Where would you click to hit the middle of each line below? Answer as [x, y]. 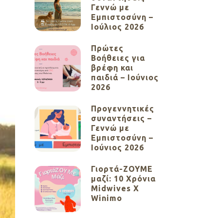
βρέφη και [112, 68]
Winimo [107, 198]
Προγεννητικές [123, 109]
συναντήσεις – [121, 118]
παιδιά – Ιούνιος [125, 77]
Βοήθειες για [118, 58]
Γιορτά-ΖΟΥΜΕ [122, 169]
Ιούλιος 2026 [118, 27]
